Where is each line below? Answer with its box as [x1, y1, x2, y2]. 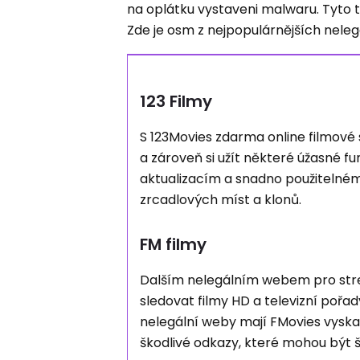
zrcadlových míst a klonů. [140, 190, 302, 209]
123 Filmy [140, 90, 213, 112]
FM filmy [140, 233, 207, 256]
